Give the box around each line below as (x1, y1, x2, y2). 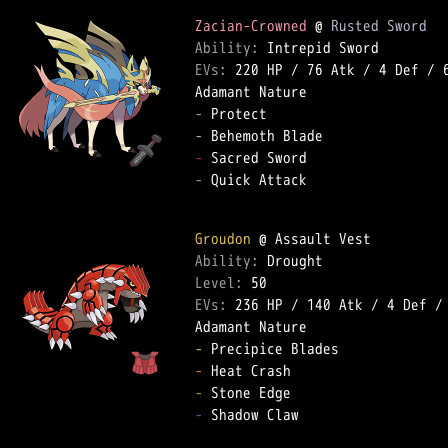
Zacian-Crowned (195, 15, 307, 36)
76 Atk (307, 59, 355, 80)
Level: (195, 272, 251, 293)
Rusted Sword (331, 15, 427, 36)
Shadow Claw (203, 404, 315, 425)
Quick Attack (203, 169, 323, 190)
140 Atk (307, 294, 363, 315)
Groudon (195, 228, 251, 249)
